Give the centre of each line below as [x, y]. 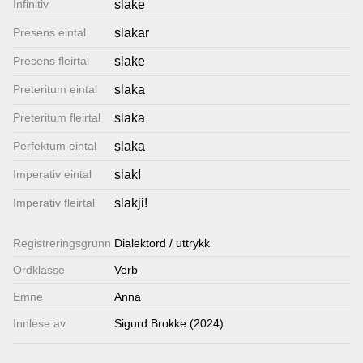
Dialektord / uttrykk [162, 243]
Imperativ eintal [52, 174]
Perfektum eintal [55, 146]
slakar [131, 33]
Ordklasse [39, 270]
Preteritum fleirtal [57, 117]
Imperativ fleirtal [54, 203]
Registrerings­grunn [62, 243]
